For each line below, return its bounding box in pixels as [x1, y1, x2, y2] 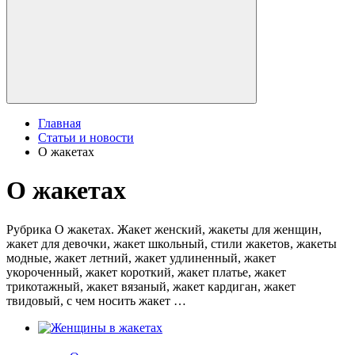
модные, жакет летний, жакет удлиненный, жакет [6, 250, 276, 265]
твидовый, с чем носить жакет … [6, 293, 186, 307]
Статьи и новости [38, 131, 134, 144]
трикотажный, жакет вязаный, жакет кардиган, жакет [6, 279, 296, 293]
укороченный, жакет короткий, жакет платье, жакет [6, 265, 286, 279]
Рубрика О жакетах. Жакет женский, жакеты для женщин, [6, 222, 322, 236]
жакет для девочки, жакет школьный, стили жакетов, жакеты [6, 236, 337, 250]
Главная [38, 116, 81, 130]
